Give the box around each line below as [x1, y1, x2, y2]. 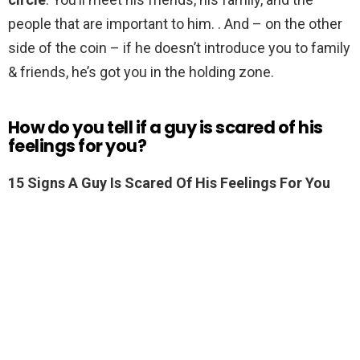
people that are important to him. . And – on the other [8, 15, 342, 33]
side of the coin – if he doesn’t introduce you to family [8, 39, 350, 57]
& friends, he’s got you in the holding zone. [8, 63, 274, 81]
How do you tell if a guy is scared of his [8, 116, 323, 140]
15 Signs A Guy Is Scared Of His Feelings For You [8, 174, 330, 192]
